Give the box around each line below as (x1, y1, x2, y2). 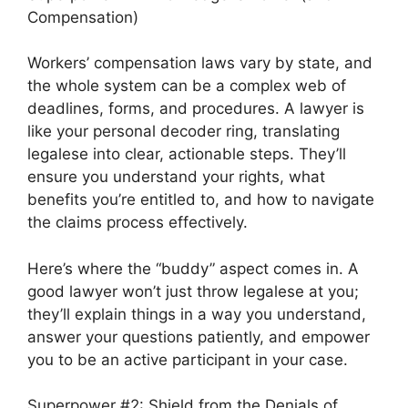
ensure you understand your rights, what (27, 168, 325, 186)
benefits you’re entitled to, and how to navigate (27, 190, 374, 209)
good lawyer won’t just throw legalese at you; (27, 281, 359, 301)
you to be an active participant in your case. (27, 350, 348, 369)
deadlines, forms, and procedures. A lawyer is (27, 99, 364, 117)
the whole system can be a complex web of (27, 76, 346, 95)
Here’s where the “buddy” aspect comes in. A (27, 259, 359, 278)
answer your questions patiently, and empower (27, 327, 370, 346)
